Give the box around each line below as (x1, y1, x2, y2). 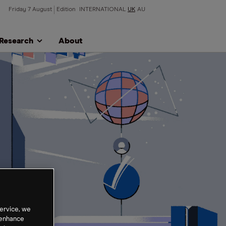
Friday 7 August (9, 7, 52, 13)
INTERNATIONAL (79, 7, 126, 13)
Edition (56, 7, 77, 13)
